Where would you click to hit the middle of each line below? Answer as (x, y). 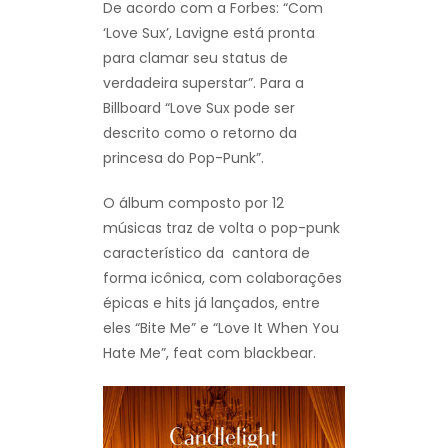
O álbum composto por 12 (193, 202)
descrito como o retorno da (200, 132)
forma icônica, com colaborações (222, 277)
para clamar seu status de (195, 57)
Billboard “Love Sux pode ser (199, 107)
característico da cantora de (206, 252)
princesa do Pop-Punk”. (183, 157)
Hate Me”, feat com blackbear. (209, 352)
